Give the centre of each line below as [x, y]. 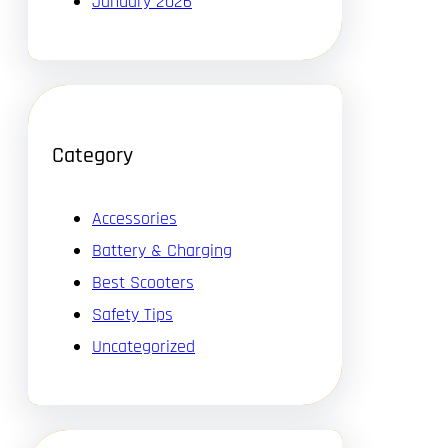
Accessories [134, 218]
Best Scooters [143, 282]
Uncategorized [143, 346]
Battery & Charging [162, 250]
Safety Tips [132, 314]
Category [92, 155]
